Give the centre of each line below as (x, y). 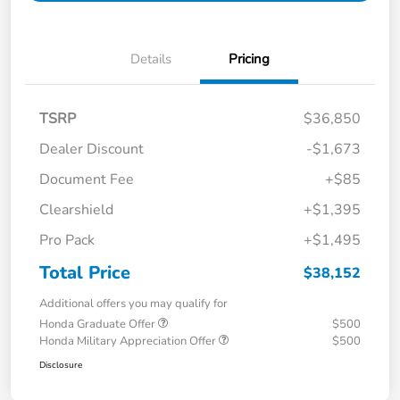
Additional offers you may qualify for (133, 304)
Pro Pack (67, 241)
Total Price (85, 273)
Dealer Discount (92, 150)
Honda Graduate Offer (99, 325)
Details (151, 59)
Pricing (249, 59)
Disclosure (61, 366)
